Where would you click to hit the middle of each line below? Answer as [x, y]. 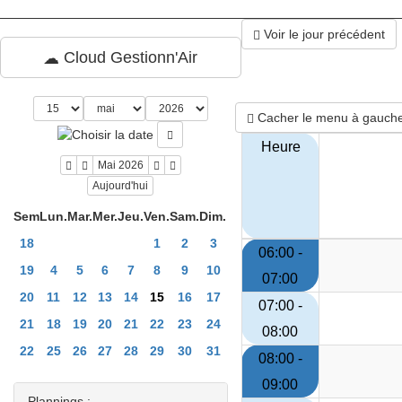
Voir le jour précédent [324, 34]
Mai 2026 [120, 166]
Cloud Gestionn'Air [129, 57]
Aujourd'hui [121, 185]
